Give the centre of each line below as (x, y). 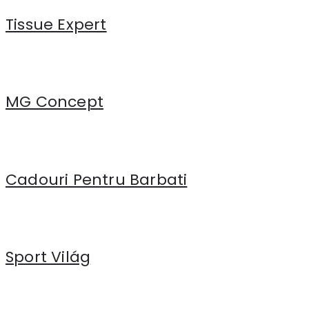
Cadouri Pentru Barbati (97, 179)
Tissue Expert (56, 24)
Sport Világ (48, 257)
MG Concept (54, 102)
